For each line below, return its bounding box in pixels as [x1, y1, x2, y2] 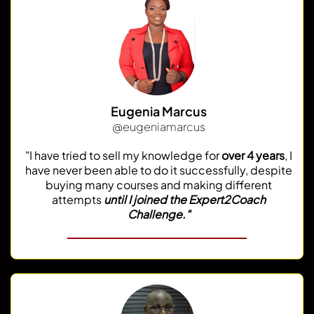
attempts [52, 191, 104, 207]
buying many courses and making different [46, 177, 272, 192]
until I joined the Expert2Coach [104, 191, 266, 207]
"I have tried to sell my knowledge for [25, 147, 221, 163]
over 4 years [221, 147, 285, 163]
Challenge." [128, 206, 190, 221]
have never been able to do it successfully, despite [25, 162, 292, 177]
